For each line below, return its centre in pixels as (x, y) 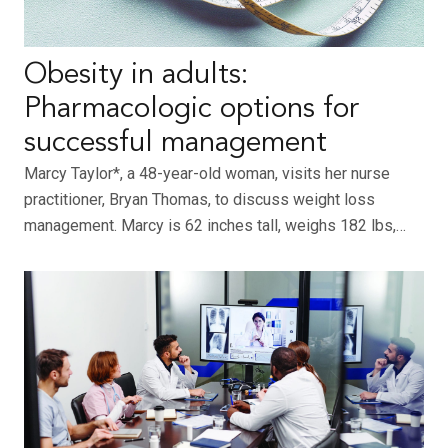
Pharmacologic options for (191, 110)
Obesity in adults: (136, 76)
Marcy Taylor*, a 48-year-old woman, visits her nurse (207, 174)
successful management (175, 144)
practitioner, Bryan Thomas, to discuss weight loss (199, 200)
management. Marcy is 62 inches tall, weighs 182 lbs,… (215, 226)
